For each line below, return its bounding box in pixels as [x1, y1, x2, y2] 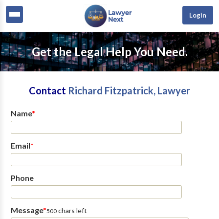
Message [10, 205, 43, 215]
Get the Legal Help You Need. [31, 44, 188, 59]
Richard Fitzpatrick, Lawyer [68, 85, 190, 96]
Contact [29, 85, 68, 96]
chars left [56, 206, 87, 215]
